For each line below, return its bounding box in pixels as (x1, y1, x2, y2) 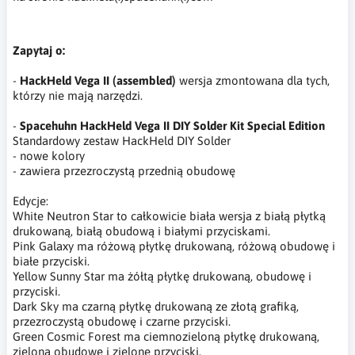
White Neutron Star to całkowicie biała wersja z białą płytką (13, 208, 326, 223)
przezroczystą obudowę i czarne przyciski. (13, 314, 231, 328)
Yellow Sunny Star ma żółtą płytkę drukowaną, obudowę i (13, 269, 311, 283)
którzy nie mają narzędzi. (13, 88, 143, 102)
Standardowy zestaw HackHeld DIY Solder (13, 133, 231, 147)
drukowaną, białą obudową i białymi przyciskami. (13, 223, 270, 238)
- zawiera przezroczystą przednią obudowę (13, 163, 235, 177)
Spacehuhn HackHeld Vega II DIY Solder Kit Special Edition (20, 118, 325, 132)
